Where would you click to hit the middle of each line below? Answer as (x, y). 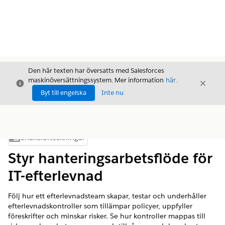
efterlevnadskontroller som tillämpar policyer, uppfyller (100, 206)
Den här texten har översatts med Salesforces (96, 71)
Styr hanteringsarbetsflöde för (110, 158)
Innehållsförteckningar (47, 138)
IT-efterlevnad (55, 176)
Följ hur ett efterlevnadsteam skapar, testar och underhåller (107, 196)
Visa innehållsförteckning (84, 140)
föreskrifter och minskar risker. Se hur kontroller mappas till (107, 216)
